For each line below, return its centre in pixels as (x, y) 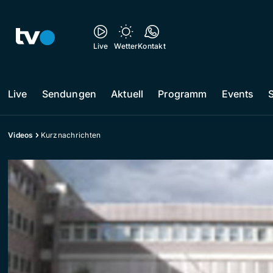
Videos (21, 135)
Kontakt (152, 46)
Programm (183, 94)
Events (238, 94)
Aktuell (127, 94)
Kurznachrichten (71, 135)
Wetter (126, 46)
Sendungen (69, 94)
